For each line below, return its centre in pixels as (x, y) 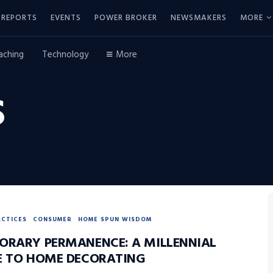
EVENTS (66, 18)
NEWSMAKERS (199, 18)
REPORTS (19, 18)
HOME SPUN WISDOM (115, 219)
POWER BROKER (126, 18)
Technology (65, 55)
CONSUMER (52, 219)
